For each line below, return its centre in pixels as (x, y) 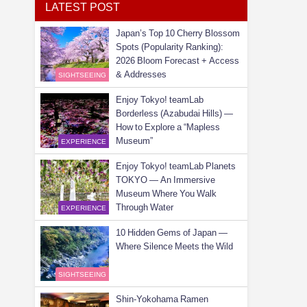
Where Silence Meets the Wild (174, 247)
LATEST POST (82, 7)
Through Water (144, 208)
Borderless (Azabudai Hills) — (174, 114)
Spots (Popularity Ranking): (169, 47)
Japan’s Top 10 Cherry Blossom (177, 34)
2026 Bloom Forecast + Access (177, 61)
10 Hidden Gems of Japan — (171, 233)
